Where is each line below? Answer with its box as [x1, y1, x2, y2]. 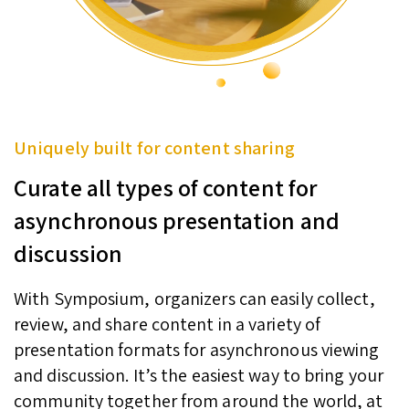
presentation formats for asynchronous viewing [14, 337, 380, 362]
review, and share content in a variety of [14, 311, 321, 336]
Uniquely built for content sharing [14, 135, 296, 160]
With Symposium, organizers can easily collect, [14, 286, 375, 310]
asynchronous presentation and [14, 204, 340, 236]
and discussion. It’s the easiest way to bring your [14, 362, 384, 387]
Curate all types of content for [14, 171, 318, 203]
